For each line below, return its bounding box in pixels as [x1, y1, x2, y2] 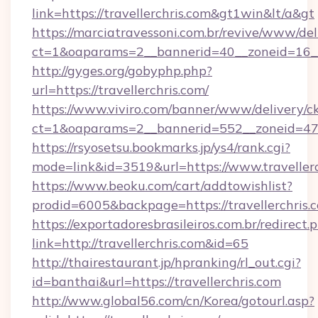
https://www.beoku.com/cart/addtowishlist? [32, 177, 292, 194]
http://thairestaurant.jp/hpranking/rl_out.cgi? [32, 254, 301, 270]
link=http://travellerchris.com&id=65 [32, 235, 248, 251]
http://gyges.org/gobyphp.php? [32, 62, 212, 79]
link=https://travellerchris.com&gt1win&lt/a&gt [32, 5, 314, 21]
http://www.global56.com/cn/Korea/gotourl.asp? [32, 292, 314, 309]
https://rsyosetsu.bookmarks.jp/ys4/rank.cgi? [32, 139, 290, 155]
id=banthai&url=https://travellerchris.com [32, 273, 281, 290]
